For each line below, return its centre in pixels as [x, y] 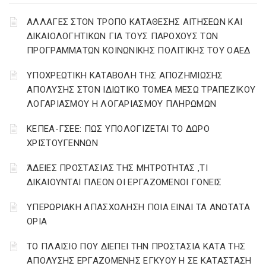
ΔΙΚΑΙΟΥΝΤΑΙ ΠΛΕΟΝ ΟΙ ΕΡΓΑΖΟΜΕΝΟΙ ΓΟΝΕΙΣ [124, 182]
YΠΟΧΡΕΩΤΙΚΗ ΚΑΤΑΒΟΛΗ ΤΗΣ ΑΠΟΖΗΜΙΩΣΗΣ [125, 75]
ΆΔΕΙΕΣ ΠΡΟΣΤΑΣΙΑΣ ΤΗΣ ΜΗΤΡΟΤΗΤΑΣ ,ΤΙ [117, 168]
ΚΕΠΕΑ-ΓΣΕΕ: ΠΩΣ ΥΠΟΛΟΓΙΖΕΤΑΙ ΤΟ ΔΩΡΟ [118, 129]
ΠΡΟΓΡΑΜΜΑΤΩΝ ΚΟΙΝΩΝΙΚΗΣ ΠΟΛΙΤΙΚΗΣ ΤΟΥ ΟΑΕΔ [139, 50]
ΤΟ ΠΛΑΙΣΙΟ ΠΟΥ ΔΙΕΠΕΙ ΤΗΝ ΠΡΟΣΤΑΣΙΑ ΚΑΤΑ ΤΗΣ [136, 246]
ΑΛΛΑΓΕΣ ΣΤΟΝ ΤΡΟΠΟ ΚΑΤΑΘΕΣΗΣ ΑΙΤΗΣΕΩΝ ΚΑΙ [135, 22]
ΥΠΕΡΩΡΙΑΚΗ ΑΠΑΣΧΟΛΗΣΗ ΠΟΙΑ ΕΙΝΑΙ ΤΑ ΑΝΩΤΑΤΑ [138, 207]
